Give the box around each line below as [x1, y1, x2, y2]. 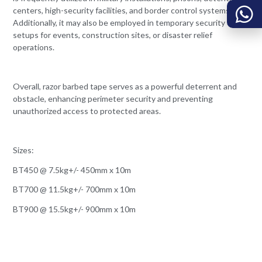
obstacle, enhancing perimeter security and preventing [13, 93, 213, 104]
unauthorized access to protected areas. [13, 105, 161, 116]
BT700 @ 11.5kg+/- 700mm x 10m [13, 184, 136, 195]
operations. [13, 42, 55, 52]
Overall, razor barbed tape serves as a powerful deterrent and [13, 81, 237, 91]
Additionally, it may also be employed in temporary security [13, 17, 226, 27]
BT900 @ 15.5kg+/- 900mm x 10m [13, 204, 136, 214]
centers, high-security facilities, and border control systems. [13, 5, 232, 15]
